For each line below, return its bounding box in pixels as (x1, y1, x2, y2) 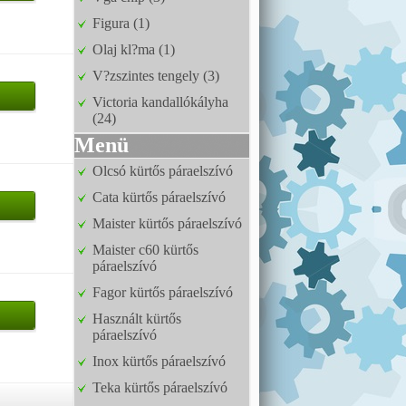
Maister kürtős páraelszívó (92, 216, 242, 231)
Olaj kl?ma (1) (92, 42, 175, 57)
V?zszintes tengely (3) (92, 68, 219, 83)
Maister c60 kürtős (92, 242, 198, 257)
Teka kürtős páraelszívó (92, 380, 227, 395)
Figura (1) (92, 15, 150, 31)
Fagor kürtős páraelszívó (92, 285, 233, 300)
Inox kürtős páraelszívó (92, 353, 226, 369)
